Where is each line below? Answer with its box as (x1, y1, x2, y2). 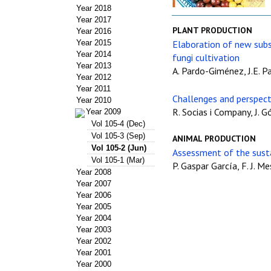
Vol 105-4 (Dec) (91, 119, 145, 128)
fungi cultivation (172, 51, 240, 64)
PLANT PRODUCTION (172, 25, 252, 36)
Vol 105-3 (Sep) (91, 131, 145, 140)
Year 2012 (76, 73, 111, 82)
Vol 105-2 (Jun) (91, 143, 146, 152)
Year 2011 (76, 84, 111, 93)
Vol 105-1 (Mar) (91, 155, 145, 165)
